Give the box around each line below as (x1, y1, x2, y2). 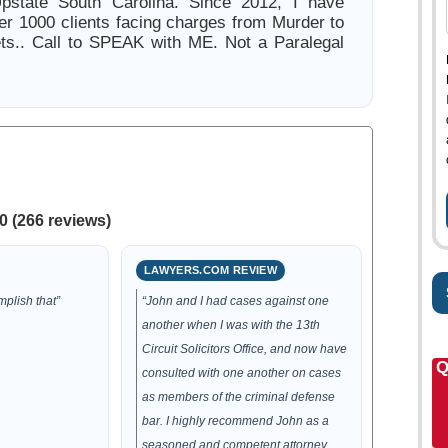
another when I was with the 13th (142, 318, 321, 332)
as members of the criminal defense (142, 390, 336, 404)
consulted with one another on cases (142, 366, 342, 380)
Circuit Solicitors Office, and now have (142, 342, 348, 356)
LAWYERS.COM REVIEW (144, 264, 278, 276)
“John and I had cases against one (142, 294, 330, 308)
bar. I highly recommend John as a (142, 414, 330, 428)
